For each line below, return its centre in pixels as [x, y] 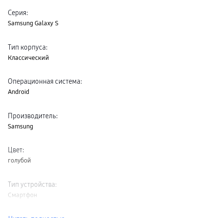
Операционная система [44, 81]
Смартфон [22, 195]
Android [18, 92]
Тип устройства [31, 184]
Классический [28, 57]
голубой [19, 160]
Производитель [32, 116]
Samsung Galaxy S [33, 23]
